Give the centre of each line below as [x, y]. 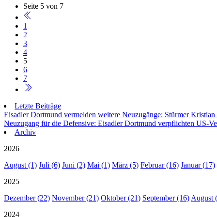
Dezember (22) [27, 198]
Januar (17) [198, 165]
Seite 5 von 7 [43, 6]
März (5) [125, 165]
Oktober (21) [121, 198]
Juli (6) [49, 165]
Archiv [25, 132]
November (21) [75, 198]
